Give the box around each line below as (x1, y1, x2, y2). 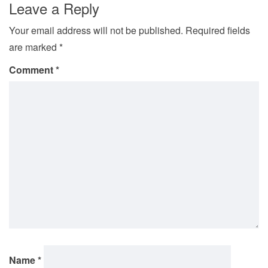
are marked (9, 40, 59, 54)
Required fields (185, 23, 250, 38)
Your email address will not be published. (9, 23, 183, 38)
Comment (9, 63, 56, 77)
